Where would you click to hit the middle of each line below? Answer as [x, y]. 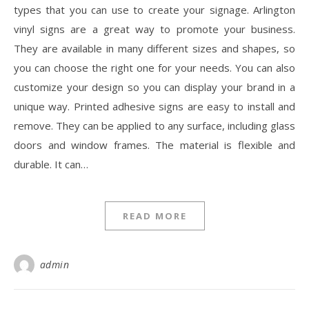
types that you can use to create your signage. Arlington [154, 10]
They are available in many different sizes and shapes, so [154, 48]
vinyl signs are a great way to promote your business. [154, 29]
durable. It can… [51, 164]
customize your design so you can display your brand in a [154, 87]
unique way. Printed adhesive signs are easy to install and [154, 106]
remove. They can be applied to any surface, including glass [154, 126]
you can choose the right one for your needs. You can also [154, 68]
